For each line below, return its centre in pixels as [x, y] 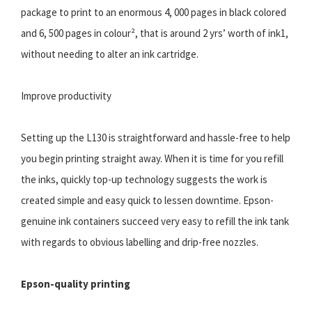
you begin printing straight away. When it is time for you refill [152, 159]
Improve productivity [66, 96]
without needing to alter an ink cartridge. [110, 54]
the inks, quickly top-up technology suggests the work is [144, 180]
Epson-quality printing [76, 284]
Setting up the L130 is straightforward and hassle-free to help [156, 138]
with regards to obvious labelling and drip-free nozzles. [140, 242]
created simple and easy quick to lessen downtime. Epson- [147, 201]
